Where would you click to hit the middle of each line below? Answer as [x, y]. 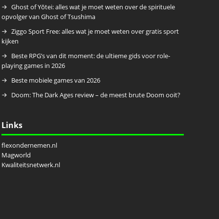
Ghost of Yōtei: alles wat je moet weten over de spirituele [93, 7]
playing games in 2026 [33, 66]
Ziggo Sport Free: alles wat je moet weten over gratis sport [95, 31]
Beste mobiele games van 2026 [55, 80]
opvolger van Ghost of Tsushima [48, 17]
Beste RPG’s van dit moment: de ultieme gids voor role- [90, 56]
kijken [10, 41]
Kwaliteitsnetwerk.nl [31, 165]
